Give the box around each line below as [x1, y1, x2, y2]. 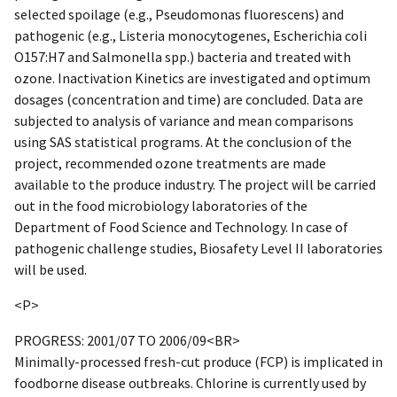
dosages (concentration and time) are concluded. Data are [14, 90, 363, 108]
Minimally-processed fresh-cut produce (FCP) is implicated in [14, 352, 383, 370]
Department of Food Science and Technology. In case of [14, 217, 348, 236]
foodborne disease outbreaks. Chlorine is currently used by [14, 373, 366, 392]
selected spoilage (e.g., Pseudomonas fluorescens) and [14, 4, 344, 23]
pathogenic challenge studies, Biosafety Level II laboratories [14, 238, 383, 257]
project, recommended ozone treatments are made [14, 153, 326, 172]
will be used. [14, 260, 87, 278]
